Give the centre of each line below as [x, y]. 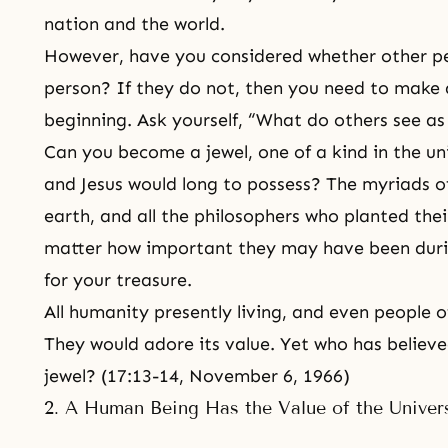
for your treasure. [118, 280]
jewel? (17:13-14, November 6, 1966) [197, 376]
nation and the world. [134, 24]
